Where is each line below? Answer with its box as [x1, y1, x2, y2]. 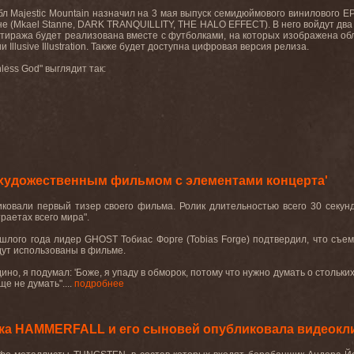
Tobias [189, 234, 218, 245]
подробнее [74, 278, 124, 289]
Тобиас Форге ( [121, 234, 190, 245]
